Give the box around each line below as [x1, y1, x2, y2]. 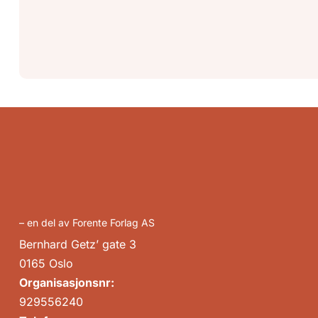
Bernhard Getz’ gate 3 [19, 237, 136, 252]
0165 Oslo [19, 256, 73, 271]
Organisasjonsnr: [19, 275, 114, 290]
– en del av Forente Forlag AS [19, 216, 155, 229]
